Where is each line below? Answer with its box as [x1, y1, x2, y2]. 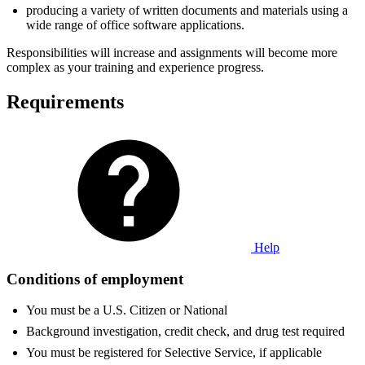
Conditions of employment [7, 270, 183, 288]
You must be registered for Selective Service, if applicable [26, 345, 322, 360]
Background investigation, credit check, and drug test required [26, 324, 345, 339]
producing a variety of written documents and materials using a [26, 3, 348, 18]
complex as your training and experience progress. [7, 60, 264, 75]
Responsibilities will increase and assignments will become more [7, 46, 337, 60]
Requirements [7, 90, 124, 112]
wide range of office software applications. [26, 18, 244, 33]
